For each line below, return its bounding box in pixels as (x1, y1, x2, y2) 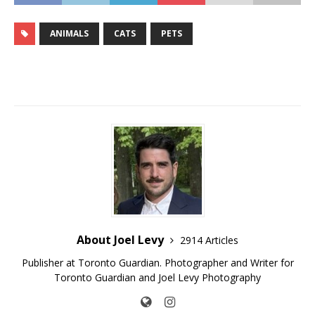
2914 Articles (180, 233, 238, 247)
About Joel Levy (77, 232, 167, 248)
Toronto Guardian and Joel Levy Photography (54, 271, 261, 285)
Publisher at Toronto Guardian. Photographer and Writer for (21, 256, 294, 270)
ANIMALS (50, 27, 89, 40)
